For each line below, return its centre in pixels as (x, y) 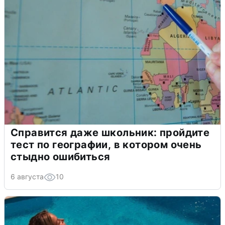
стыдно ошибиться (61, 157)
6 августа (27, 177)
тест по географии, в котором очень (106, 145)
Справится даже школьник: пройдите (110, 133)
